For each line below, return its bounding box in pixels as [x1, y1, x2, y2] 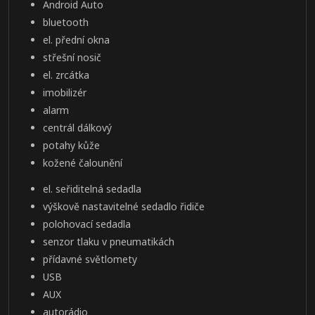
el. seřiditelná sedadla [43, 182, 141, 196]
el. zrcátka [43, 68, 89, 82]
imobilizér [43, 86, 86, 100]
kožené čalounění [43, 156, 122, 170]
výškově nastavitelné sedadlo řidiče [43, 200, 205, 214]
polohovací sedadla [43, 217, 131, 231]
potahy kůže [43, 139, 100, 153]
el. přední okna [43, 33, 110, 47]
